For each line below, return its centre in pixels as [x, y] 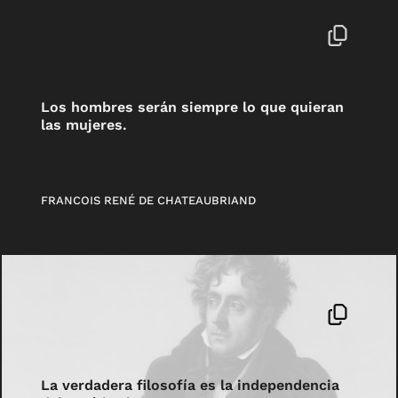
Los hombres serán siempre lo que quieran [193, 107]
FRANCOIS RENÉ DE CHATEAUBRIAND [149, 200]
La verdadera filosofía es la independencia [191, 386]
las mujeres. [84, 124]
